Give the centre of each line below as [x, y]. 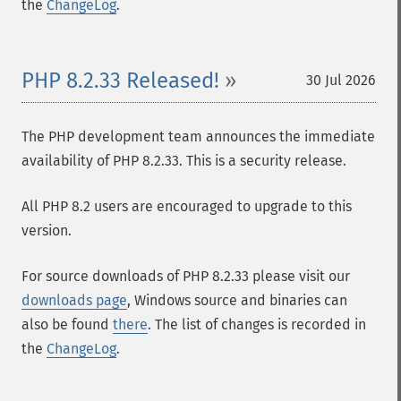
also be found [67, 324]
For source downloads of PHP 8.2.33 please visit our [186, 276]
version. [47, 230]
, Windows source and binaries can [237, 300]
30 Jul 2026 [341, 80]
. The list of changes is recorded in [257, 324]
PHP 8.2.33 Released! [120, 81]
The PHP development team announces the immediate [198, 137]
